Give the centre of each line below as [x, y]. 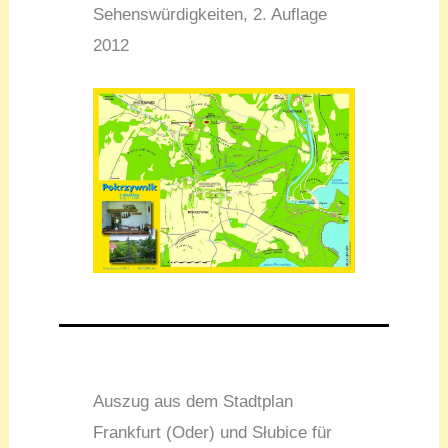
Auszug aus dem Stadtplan [193, 402]
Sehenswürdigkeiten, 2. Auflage [210, 14]
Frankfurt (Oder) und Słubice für [213, 433]
